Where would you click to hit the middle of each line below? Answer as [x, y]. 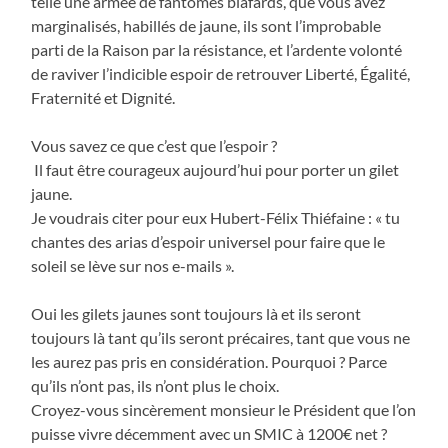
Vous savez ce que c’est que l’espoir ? [154, 145]
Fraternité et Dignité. [103, 97]
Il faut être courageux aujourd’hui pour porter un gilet [215, 169]
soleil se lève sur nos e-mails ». [133, 265]
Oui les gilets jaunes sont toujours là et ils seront [196, 313]
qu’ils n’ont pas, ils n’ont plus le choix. [155, 385]
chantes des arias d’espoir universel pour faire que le [208, 241]
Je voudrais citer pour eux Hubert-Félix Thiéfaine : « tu [216, 217]
